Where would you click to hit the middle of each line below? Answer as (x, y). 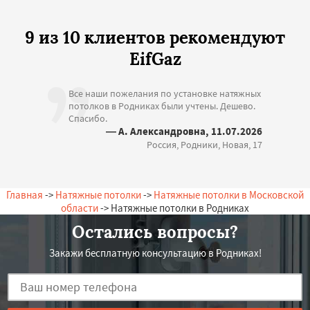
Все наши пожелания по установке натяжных (165, 93)
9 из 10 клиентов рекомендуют (155, 37)
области (80, 208)
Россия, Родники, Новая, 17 (204, 144)
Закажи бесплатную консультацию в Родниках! (155, 253)
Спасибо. (88, 118)
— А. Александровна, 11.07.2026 (184, 131)
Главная (25, 194)
